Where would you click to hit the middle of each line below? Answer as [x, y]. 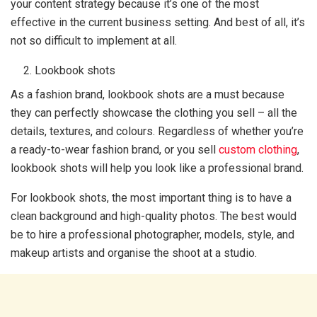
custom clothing [258, 150]
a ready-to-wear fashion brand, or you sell [115, 150]
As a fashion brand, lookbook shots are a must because [148, 94]
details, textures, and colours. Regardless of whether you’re [157, 131]
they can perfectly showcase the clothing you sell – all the [154, 113]
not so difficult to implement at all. [94, 41]
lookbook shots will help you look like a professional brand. [158, 168]
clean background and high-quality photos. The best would [154, 216]
